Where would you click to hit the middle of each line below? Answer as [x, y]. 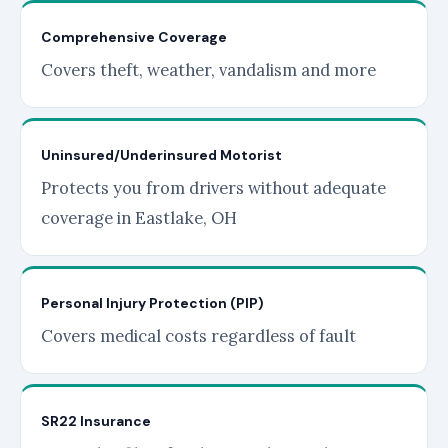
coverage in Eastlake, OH [139, 218]
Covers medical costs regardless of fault [198, 336]
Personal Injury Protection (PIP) [152, 303]
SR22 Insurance [96, 421]
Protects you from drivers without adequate [213, 188]
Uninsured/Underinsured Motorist [161, 155]
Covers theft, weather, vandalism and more [208, 70]
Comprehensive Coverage [134, 37]
